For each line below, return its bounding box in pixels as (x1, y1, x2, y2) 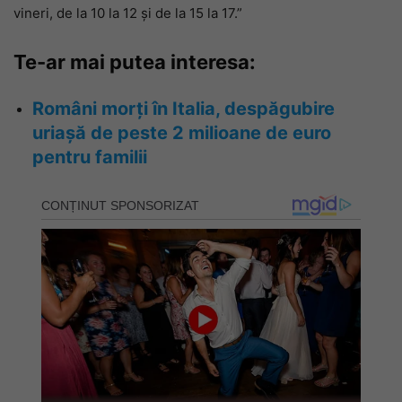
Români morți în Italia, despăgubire (32, 98, 335, 119)
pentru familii (32, 146, 147, 168)
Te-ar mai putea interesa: (13, 50, 256, 74)
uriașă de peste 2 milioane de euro (32, 122, 331, 144)
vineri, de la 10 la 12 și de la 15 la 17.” (13, 4, 242, 22)
